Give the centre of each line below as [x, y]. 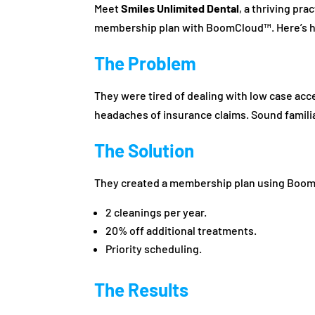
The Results [142, 289]
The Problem [146, 63]
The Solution [144, 150]
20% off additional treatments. [181, 230]
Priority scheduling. [154, 248]
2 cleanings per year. [156, 212]
